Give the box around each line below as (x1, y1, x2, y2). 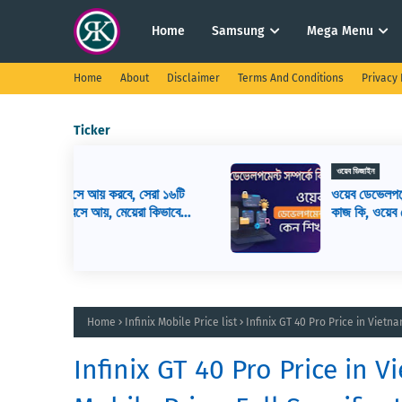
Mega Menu (307, 23, 373, 39)
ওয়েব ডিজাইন (197, 166, 235, 177)
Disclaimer (167, 72, 220, 84)
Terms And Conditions (238, 72, 344, 84)
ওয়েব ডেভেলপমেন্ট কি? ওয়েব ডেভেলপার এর (191, 186, 393, 203)
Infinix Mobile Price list (125, 316, 237, 328)
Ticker (74, 123, 110, 138)
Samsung (212, 23, 265, 39)
